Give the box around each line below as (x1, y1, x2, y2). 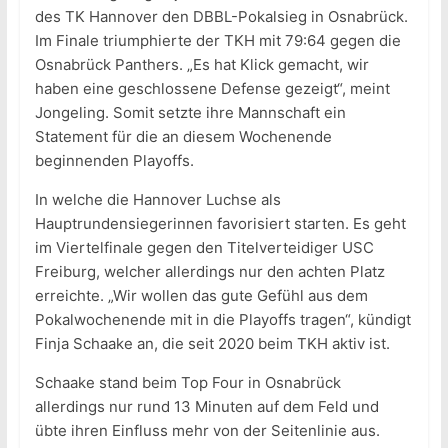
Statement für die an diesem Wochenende (34, 127, 332, 147)
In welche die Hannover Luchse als (34, 190, 281, 210)
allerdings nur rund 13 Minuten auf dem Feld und (34, 397, 379, 417)
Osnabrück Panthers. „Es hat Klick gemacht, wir (34, 55, 369, 75)
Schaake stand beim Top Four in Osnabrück (34, 373, 341, 393)
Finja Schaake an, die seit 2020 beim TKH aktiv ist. (34, 334, 390, 354)
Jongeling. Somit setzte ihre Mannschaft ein (34, 103, 346, 123)
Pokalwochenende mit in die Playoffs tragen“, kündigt (34, 310, 411, 330)
